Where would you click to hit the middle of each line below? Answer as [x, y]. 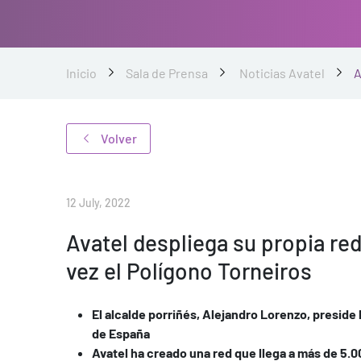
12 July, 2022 [98, 203]
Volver [119, 138]
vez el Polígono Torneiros [191, 271]
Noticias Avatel [282, 73]
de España [121, 333]
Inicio [81, 73]
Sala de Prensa [167, 73]
